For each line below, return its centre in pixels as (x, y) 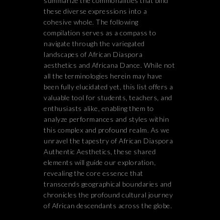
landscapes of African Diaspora (93, 54)
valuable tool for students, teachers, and (108, 97)
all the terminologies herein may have (103, 76)
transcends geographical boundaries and (108, 184)
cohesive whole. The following (91, 22)
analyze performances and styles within (106, 119)
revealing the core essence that (94, 173)
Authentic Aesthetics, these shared (100, 151)
